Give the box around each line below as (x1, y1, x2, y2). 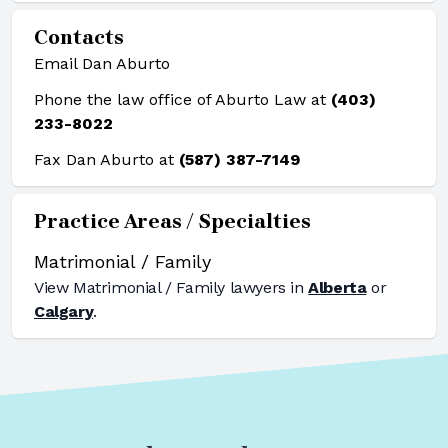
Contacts (34, 26, 124, 49)
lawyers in (225, 278, 304, 297)
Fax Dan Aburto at (34, 150, 179, 169)
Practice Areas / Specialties (34, 210, 311, 233)
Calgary (34, 302, 94, 321)
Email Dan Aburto (34, 54, 170, 73)
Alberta (308, 278, 367, 297)
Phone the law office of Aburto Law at (34, 90, 331, 109)
